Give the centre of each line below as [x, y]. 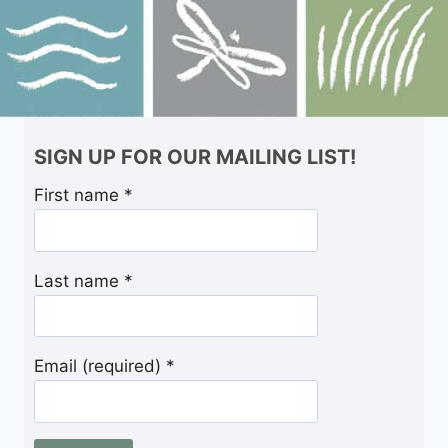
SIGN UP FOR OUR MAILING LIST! [195, 157]
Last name [79, 280]
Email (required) [100, 366]
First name [79, 195]
